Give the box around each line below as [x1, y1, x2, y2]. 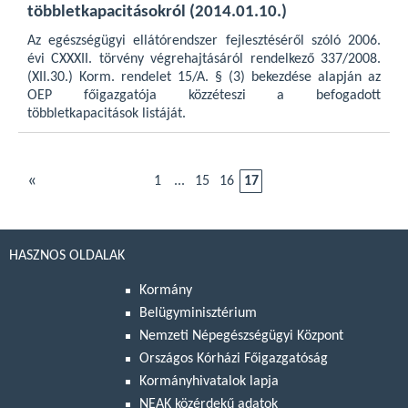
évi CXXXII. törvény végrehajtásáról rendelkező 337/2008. [27, 52, 381, 66]
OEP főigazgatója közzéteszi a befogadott [27, 88, 381, 103]
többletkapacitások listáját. [27, 107, 186, 121]
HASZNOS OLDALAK [9, 249, 125, 263]
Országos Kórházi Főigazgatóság [139, 352, 328, 367]
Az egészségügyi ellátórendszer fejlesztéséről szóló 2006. [27, 34, 381, 48]
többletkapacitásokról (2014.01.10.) [27, 4, 287, 21]
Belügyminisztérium [139, 306, 257, 321]
